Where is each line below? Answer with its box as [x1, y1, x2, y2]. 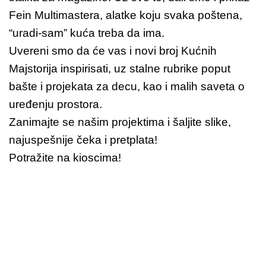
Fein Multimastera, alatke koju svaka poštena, [9, 8, 242, 21]
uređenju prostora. [9, 97, 102, 110]
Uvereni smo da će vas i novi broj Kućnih [9, 44, 217, 57]
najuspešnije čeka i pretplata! [9, 133, 157, 146]
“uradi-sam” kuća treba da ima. [9, 26, 164, 39]
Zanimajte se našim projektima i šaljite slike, [9, 115, 231, 128]
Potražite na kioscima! [9, 151, 121, 164]
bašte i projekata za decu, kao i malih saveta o [9, 80, 245, 93]
